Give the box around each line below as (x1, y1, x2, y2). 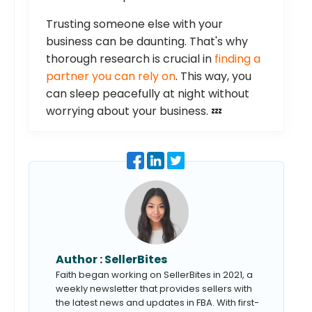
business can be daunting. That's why (46, 33, 248, 50)
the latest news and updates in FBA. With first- (56, 296, 260, 310)
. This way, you (175, 68, 251, 85)
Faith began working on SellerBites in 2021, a (56, 268, 253, 282)
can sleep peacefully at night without (46, 86, 249, 102)
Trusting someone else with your (46, 16, 223, 33)
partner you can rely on (46, 68, 175, 85)
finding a (214, 51, 260, 68)
